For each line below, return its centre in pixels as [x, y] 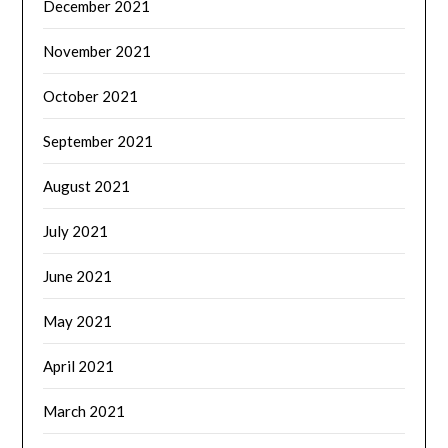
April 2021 [79, 365]
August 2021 [87, 185]
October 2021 [91, 95]
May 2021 [78, 320]
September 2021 [98, 140]
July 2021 [76, 230]
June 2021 [78, 275]
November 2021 [97, 50]
